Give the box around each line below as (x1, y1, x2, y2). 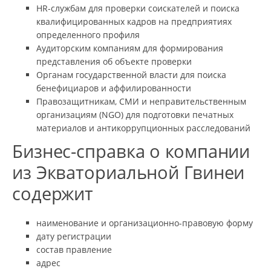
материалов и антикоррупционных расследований (36, 122, 250, 134)
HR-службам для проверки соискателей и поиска (36, 2, 240, 14)
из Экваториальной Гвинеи (12, 160, 245, 184)
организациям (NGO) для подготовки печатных (36, 108, 233, 120)
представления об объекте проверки (36, 55, 192, 67)
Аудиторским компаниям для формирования (36, 42, 223, 54)
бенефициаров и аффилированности (36, 82, 191, 94)
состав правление (36, 243, 112, 255)
